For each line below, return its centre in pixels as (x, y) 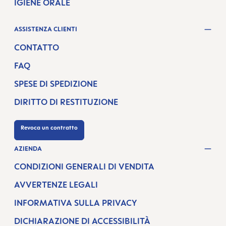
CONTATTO (37, 47)
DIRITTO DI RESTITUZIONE (66, 102)
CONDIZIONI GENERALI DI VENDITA (84, 166)
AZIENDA (28, 148)
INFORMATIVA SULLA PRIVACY (76, 203)
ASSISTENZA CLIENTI (46, 29)
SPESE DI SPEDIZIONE (56, 83)
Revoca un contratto (49, 127)
